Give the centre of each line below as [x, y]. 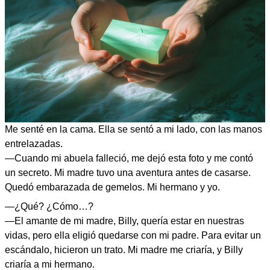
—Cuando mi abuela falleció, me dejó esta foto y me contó [129, 158]
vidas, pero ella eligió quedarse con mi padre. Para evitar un [133, 235]
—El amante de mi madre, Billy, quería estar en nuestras [124, 221]
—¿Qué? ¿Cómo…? [49, 206]
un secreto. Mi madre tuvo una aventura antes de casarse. [128, 172]
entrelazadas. [34, 143]
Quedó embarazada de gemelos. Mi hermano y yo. [112, 187]
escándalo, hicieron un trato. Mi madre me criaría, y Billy [124, 250]
